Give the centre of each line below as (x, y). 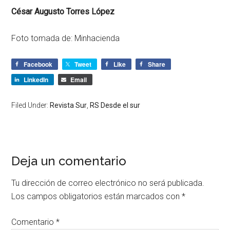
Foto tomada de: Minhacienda (66, 39)
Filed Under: (31, 106)
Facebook (38, 64)
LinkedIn (36, 80)
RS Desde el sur (115, 106)
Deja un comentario (69, 161)
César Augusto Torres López (63, 12)
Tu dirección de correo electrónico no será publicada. (108, 183)
